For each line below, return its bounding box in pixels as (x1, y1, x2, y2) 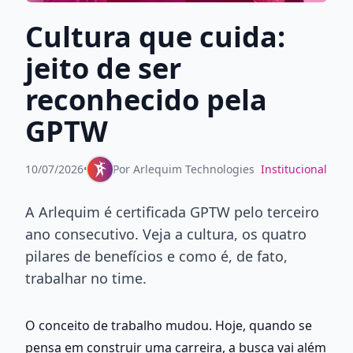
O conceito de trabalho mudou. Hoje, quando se (25, 316, 312, 334)
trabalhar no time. (25, 268, 147, 288)
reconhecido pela (25, 80, 267, 119)
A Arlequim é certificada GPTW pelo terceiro (25, 202, 319, 221)
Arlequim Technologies (133, 161, 255, 176)
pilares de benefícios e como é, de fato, (25, 246, 288, 266)
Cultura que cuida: (25, 17, 285, 56)
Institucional (261, 161, 327, 176)
